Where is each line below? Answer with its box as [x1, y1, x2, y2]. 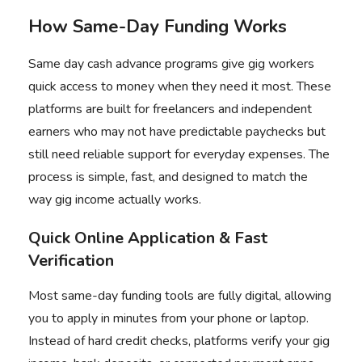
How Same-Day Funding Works [28, 15, 287, 39]
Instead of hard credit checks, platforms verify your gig [28, 332, 330, 350]
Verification [28, 250, 114, 271]
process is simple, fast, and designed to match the [28, 168, 308, 186]
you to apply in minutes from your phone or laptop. [28, 309, 309, 327]
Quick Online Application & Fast [28, 227, 267, 249]
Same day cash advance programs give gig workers [28, 55, 314, 73]
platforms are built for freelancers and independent [28, 100, 312, 118]
